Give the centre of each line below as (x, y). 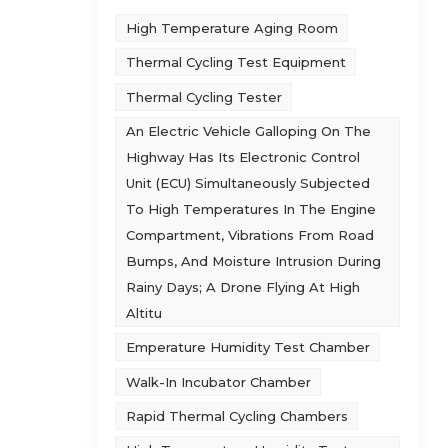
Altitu (143, 313)
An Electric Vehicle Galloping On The (248, 131)
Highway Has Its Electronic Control (242, 157)
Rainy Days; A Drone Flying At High (242, 287)
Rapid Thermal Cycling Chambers (236, 416)
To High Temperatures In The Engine (250, 209)
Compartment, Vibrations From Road (249, 235)
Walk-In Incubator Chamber (218, 381)
